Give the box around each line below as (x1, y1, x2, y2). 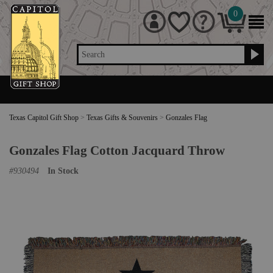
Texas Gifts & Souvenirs (87, 113, 158, 122)
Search (82, 50, 105, 59)
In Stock (48, 166, 79, 175)
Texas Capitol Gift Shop (9, 113, 79, 122)
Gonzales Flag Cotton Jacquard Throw (9, 143, 225, 157)
